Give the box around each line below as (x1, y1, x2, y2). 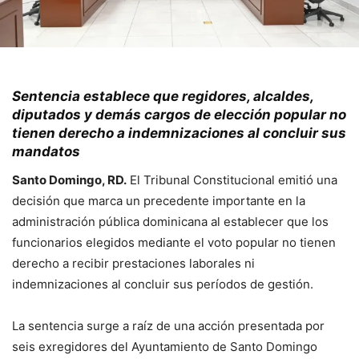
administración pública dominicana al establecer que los (12, 214, 329, 230)
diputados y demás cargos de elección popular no (12, 107, 346, 123)
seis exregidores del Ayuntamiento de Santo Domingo (12, 339, 317, 355)
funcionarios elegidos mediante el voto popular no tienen (12, 235, 336, 251)
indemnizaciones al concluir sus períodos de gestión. (12, 276, 313, 292)
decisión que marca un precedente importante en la (12, 193, 305, 209)
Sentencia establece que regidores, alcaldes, (12, 88, 313, 105)
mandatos (12, 143, 80, 160)
